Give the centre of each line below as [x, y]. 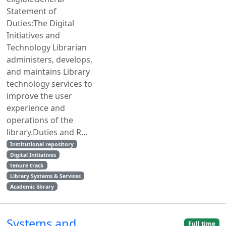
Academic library [32, 186]
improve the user [39, 96]
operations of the [40, 120]
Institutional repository [42, 144]
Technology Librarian [47, 47]
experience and [36, 108]
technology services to [49, 83]
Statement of [32, 11]
